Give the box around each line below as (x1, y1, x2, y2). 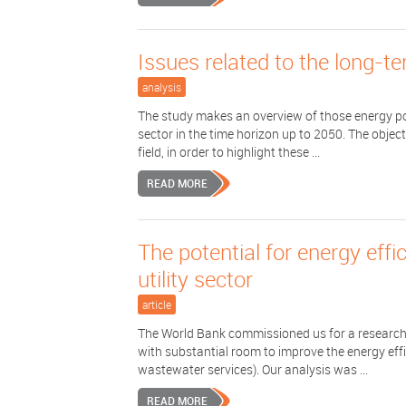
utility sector (138, 265, 253, 294)
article (142, 297, 171, 312)
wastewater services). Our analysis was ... (138, 361, 368, 378)
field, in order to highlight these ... (138, 143, 320, 160)
